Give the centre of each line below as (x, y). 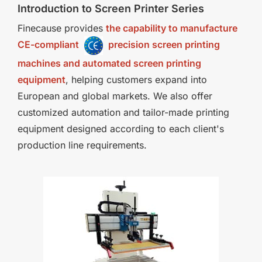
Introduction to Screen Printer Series (111, 8)
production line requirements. (82, 145)
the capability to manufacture (172, 28)
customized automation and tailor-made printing (123, 112)
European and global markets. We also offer (115, 96)
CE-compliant (48, 45)
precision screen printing (164, 45)
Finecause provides (62, 28)
